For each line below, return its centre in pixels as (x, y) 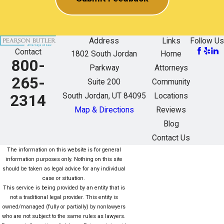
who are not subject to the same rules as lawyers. (64, 216)
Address (104, 41)
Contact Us (171, 138)
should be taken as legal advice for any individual (64, 168)
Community (171, 82)
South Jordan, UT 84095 (104, 96)
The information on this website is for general (64, 149)
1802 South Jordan (104, 54)
